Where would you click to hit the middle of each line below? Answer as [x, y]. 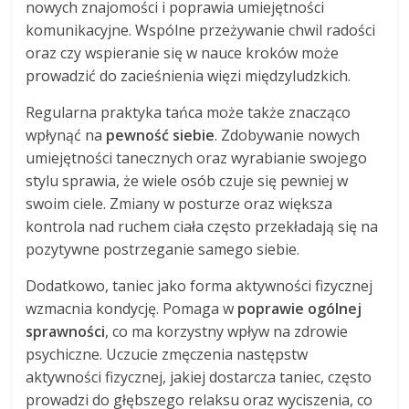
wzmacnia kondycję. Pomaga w [132, 309]
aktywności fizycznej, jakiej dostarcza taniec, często [199, 378]
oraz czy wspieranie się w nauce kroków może [183, 53]
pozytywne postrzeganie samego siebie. [163, 250]
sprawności [66, 332]
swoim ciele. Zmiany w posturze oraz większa [179, 204]
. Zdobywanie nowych [288, 136]
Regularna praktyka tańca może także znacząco [189, 113]
